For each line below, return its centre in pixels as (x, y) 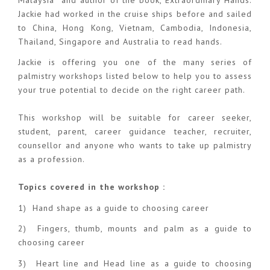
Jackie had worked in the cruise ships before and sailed (135, 14)
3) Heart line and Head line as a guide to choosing (135, 263)
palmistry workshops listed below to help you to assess (135, 76)
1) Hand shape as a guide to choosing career (114, 208)
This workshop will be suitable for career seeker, (135, 118)
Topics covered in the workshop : (92, 187)
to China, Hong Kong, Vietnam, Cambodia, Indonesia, (135, 27)
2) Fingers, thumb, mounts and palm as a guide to (135, 229)
